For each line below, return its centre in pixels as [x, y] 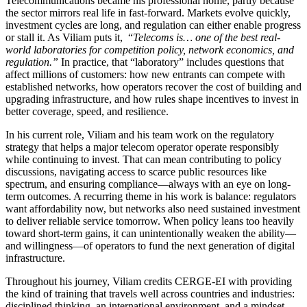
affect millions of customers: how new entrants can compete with [145, 74]
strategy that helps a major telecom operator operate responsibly [142, 147]
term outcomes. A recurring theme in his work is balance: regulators [151, 196]
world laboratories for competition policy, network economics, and [150, 49]
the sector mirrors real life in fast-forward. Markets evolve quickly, [148, 12]
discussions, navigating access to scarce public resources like [136, 171]
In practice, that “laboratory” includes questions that [171, 62]
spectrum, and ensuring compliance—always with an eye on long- [148, 184]
